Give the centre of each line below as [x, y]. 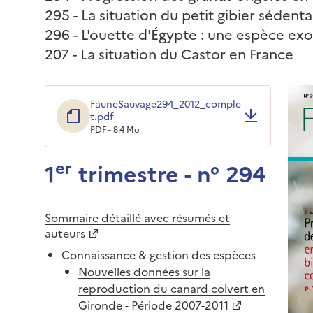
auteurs [65, 232]
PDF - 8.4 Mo [115, 129]
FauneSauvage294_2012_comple [166, 103]
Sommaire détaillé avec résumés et [137, 217]
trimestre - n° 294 [169, 172]
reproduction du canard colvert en [172, 287]
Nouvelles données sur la [144, 271]
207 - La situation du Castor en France [169, 53]
